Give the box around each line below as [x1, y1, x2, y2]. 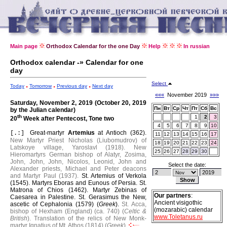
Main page [10, 43, 37, 49]
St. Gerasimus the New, [79, 194, 146, 201]
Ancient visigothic [154, 199, 202, 206]
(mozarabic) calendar [154, 206, 213, 213]
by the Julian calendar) [10, 106, 75, 113]
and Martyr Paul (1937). [10, 172, 79, 179]
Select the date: [168, 162, 206, 168]
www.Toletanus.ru [154, 213, 203, 220]
